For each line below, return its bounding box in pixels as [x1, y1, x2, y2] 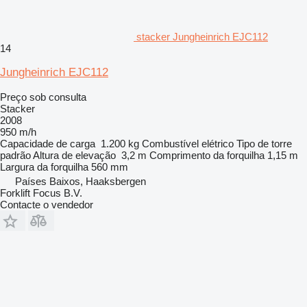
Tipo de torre [236, 137, 292, 149]
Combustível [142, 137, 199, 149]
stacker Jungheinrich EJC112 [136, 30, 268, 42]
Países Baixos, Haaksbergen [15, 175, 146, 187]
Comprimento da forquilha [149, 149, 265, 161]
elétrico [201, 137, 234, 149]
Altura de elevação [33, 149, 116, 161]
